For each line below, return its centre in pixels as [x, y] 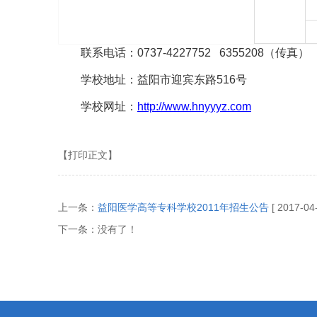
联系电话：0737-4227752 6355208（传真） [195, 53]
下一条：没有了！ [98, 229]
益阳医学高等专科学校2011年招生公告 [183, 207]
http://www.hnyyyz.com [194, 106]
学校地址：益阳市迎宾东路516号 [164, 80]
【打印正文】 [88, 155]
